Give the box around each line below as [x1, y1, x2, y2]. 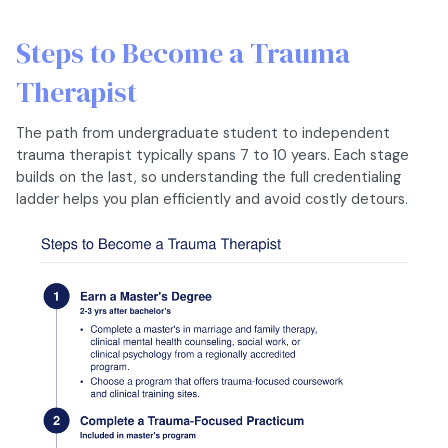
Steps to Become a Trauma [16, 34, 350, 73]
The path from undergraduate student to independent [16, 123, 390, 144]
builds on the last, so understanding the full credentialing [16, 167, 401, 188]
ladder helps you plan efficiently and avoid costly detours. [16, 189, 408, 210]
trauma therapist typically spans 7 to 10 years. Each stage [16, 145, 409, 166]
